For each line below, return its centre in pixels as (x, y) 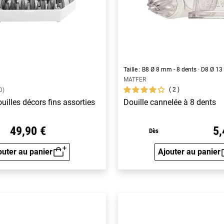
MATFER (135, 79)
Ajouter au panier (189, 151)
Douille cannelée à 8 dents (170, 102)
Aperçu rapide (53, 158)
